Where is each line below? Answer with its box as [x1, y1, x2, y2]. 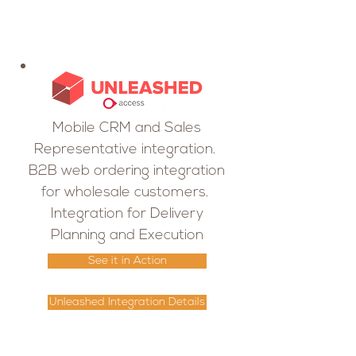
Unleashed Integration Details [49, 296, 205, 308]
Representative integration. [34, 142, 219, 157]
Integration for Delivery [50, 207, 203, 222]
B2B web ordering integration [29, 164, 225, 179]
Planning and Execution [50, 228, 203, 243]
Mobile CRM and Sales [52, 121, 201, 136]
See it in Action [87, 255, 167, 267]
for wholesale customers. [41, 185, 212, 200]
